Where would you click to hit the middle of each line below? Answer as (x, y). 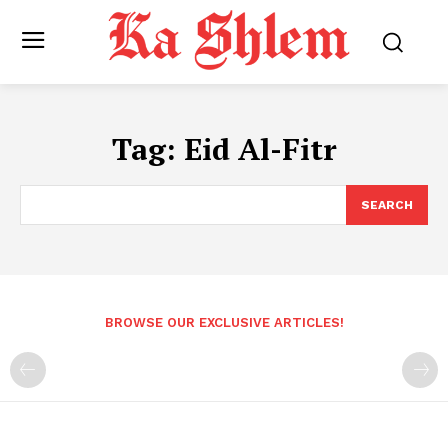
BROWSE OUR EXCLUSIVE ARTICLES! (224, 323)
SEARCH (387, 205)
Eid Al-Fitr (260, 149)
